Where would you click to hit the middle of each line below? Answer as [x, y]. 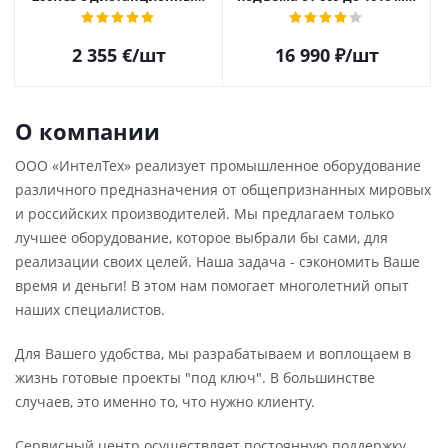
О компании [87, 131]
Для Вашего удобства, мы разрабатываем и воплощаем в [213, 353]
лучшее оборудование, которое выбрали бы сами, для [201, 237]
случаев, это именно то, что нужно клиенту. [165, 401]
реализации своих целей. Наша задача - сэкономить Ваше [217, 261]
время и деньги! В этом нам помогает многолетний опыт [212, 285]
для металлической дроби [118, 32]
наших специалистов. [90, 309]
